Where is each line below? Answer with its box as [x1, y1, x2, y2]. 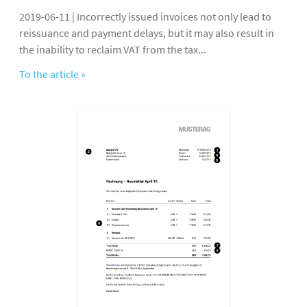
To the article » [19, 67, 86, 82]
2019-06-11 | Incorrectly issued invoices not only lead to [19, 10, 271, 24]
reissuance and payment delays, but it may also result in [19, 26, 274, 40]
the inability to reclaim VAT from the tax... [19, 42, 206, 57]
